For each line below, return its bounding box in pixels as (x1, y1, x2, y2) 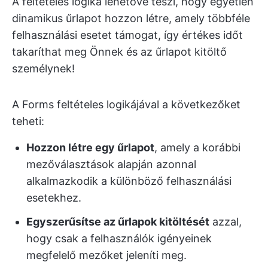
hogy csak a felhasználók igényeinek (26, 232, 212, 245)
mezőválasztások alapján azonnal (26, 157, 196, 170)
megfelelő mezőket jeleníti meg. (26, 248, 187, 261)
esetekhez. (26, 191, 81, 204)
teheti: (12, 114, 44, 127)
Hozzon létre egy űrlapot (26, 141, 154, 154)
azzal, (209, 215, 242, 228)
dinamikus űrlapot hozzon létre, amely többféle (12, 11, 250, 25)
